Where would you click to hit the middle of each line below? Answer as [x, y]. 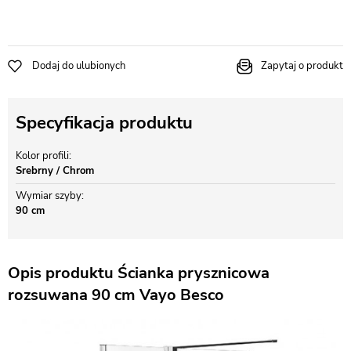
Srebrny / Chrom [55, 171]
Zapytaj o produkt [302, 66]
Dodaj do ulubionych [79, 66]
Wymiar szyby [49, 196]
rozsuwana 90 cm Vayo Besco [116, 295]
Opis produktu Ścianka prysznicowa [139, 273]
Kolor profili [42, 156]
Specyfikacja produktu [104, 123]
